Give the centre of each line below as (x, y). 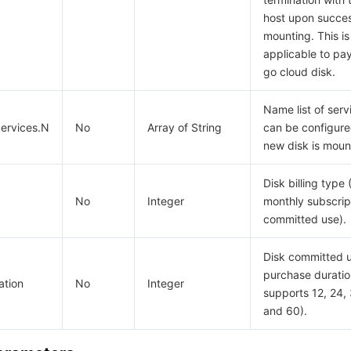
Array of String (185, 127)
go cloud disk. (299, 72)
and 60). (285, 311)
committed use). (305, 219)
